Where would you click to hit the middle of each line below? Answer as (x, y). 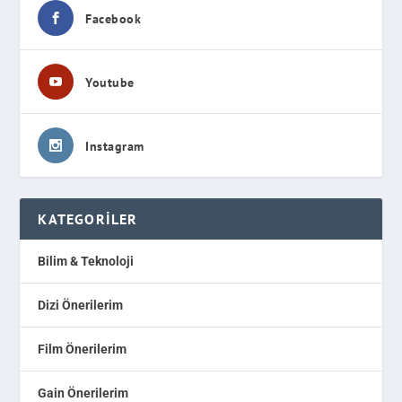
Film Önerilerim (83, 350)
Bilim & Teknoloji (86, 262)
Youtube (110, 83)
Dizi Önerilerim (81, 306)
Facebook (114, 19)
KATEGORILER (88, 219)
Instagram (115, 147)
